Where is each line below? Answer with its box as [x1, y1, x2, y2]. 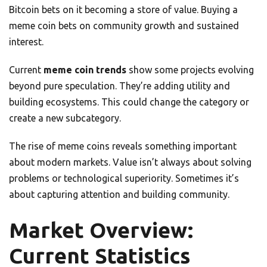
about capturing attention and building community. [9, 189, 229, 200]
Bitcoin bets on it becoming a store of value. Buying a [9, 4, 238, 15]
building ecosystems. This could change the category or [9, 97, 249, 108]
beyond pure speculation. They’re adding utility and [9, 80, 230, 92]
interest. [9, 36, 44, 48]
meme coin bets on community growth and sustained [9, 20, 239, 32]
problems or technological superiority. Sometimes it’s [9, 173, 239, 184]
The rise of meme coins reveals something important [9, 141, 237, 152]
